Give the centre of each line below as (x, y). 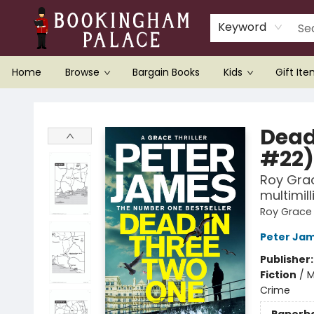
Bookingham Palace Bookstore (84, 102)
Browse (82, 72)
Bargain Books (166, 72)
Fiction (278, 275)
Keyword (243, 27)
